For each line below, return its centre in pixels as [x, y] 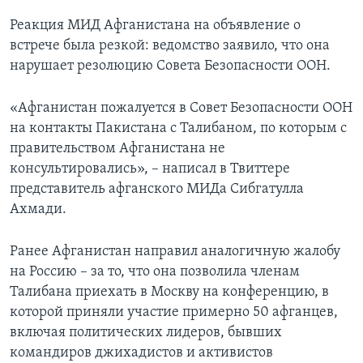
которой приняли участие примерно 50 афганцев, [174, 313]
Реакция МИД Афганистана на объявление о [155, 26]
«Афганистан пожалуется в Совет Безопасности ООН [181, 109]
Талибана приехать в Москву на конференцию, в [169, 293]
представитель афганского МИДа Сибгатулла [157, 190]
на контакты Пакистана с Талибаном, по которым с [178, 129]
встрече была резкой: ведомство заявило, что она [170, 46]
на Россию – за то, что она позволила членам [155, 272]
